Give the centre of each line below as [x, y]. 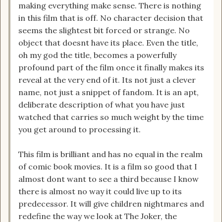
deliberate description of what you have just [102, 105]
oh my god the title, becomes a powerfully [97, 55]
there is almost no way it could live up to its [100, 192]
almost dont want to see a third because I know [109, 179]
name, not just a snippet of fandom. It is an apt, [109, 92]
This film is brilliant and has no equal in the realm [111, 154]
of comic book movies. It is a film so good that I [108, 167]
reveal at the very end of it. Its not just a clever [107, 80]
